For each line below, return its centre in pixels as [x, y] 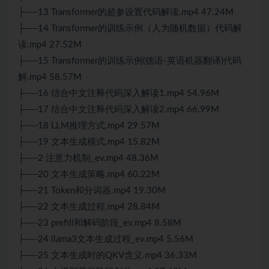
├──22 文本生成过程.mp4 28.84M [89, 207]
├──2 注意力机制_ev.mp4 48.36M [88, 159]
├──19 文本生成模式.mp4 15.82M [89, 142]
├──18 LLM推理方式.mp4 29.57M [89, 126]
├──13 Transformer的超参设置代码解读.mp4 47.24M [126, 13]
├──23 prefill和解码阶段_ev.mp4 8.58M [100, 223]
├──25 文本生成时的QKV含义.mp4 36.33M [107, 256]
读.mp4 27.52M [50, 45]
